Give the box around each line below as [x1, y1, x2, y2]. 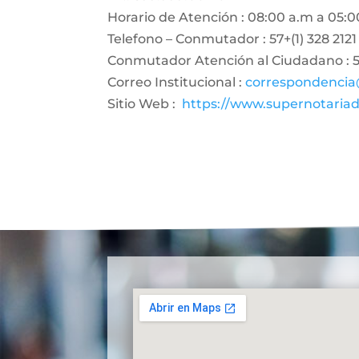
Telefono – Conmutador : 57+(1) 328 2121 [107, 31, 357, 46]
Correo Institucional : [107, 75, 243, 90]
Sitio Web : [107, 96, 183, 111]
